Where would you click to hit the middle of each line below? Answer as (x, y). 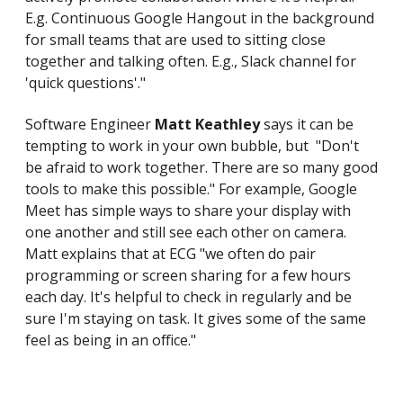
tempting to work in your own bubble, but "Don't (192, 146)
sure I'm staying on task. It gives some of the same (196, 319)
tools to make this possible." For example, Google (191, 189)
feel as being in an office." (112, 340)
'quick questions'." (85, 82)
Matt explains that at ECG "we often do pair (170, 254)
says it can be (307, 125)
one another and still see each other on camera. (186, 233)
